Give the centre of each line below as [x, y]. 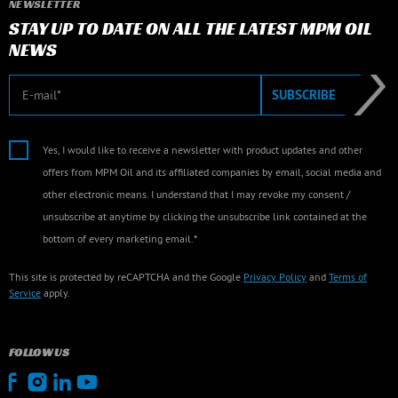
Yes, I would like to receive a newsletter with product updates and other [203, 150]
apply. [56, 293]
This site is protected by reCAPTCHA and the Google [126, 277]
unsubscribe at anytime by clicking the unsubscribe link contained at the [205, 216]
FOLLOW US [39, 352]
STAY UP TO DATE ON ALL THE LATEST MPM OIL [191, 28]
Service [25, 293]
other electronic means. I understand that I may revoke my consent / [196, 194]
